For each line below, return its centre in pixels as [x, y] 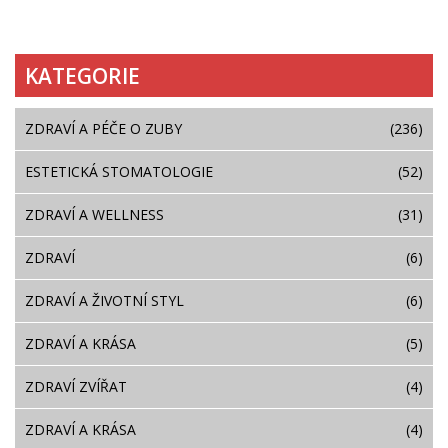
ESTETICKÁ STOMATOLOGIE [119, 171]
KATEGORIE [83, 75]
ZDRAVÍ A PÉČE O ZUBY [103, 128]
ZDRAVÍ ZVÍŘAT [76, 386]
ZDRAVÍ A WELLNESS [94, 214]
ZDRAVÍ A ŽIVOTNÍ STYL [104, 300]
